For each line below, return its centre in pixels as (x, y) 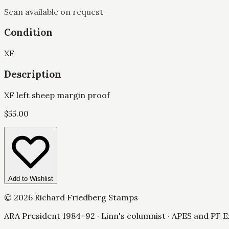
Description (33, 74)
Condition (28, 32)
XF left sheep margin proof (57, 95)
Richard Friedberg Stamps (85, 197)
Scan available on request (54, 12)
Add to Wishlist (31, 178)
